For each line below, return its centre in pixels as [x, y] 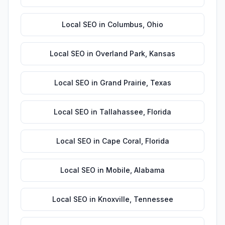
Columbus [125, 24]
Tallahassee [121, 112]
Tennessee [153, 199]
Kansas [162, 53]
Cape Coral [121, 141]
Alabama [149, 170]
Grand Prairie [123, 83]
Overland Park [120, 53]
